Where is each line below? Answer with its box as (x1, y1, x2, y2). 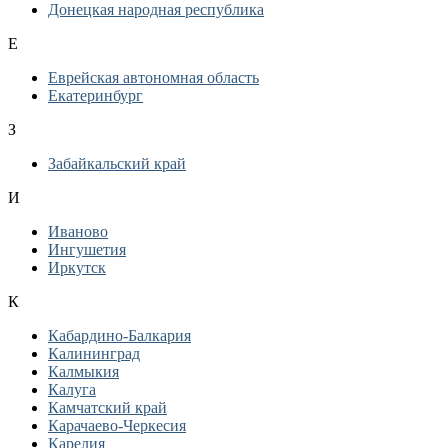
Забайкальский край (48, 155, 186, 172)
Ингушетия (48, 241, 126, 258)
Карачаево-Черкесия (48, 417, 186, 434)
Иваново (48, 223, 108, 240)
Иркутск (48, 259, 106, 276)
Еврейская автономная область (48, 69, 259, 86)
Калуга (48, 381, 96, 398)
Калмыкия (48, 363, 119, 380)
